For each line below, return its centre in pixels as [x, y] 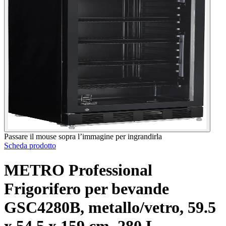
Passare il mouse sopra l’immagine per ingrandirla [83, 136]
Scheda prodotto [30, 145]
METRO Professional [78, 170]
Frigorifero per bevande [87, 189]
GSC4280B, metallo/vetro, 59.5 [110, 208]
